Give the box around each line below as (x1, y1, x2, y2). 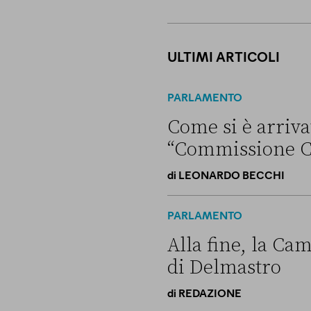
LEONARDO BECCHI (178, 167, 285, 182)
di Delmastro (167, 255, 281, 280)
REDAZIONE (178, 285, 242, 300)
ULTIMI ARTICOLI (167, 46, 280, 65)
